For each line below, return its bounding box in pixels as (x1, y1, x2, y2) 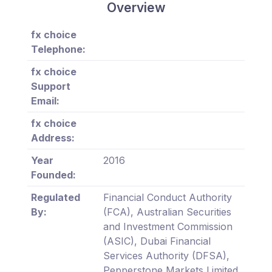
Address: (31, 131, 75, 144)
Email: (31, 94, 59, 107)
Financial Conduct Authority (103, 191, 232, 203)
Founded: (31, 168, 76, 181)
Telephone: (31, 42, 86, 55)
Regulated (31, 191, 80, 203)
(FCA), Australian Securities (103, 205, 231, 218)
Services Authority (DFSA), (103, 249, 229, 262)
